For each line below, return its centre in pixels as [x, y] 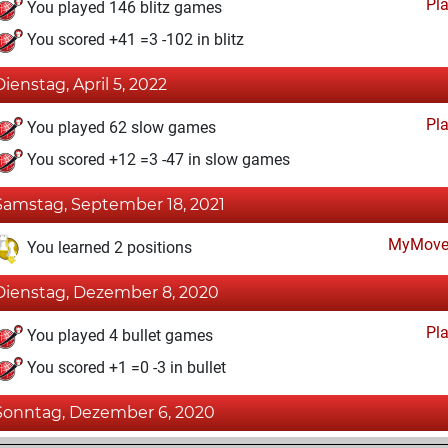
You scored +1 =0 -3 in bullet [124, 368]
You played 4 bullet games [118, 336]
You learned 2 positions [107, 248]
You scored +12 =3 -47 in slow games [156, 160]
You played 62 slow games [119, 128]
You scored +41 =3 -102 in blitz [133, 40]
